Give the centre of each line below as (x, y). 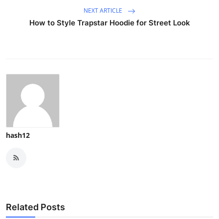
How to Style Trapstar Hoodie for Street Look (109, 22)
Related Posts (35, 207)
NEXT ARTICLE (104, 11)
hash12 (18, 135)
